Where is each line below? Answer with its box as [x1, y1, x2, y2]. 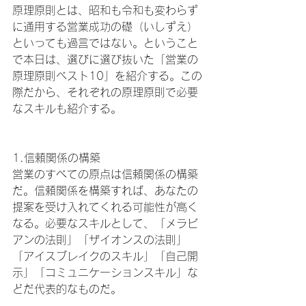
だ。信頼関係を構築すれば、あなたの [12, 185, 198, 197]
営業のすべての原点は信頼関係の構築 [12, 169, 198, 180]
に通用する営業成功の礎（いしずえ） [12, 21, 198, 33]
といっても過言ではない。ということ [12, 38, 198, 49]
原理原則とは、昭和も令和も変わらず [12, 5, 198, 16]
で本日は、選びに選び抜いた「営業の [12, 54, 198, 66]
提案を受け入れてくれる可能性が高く [12, 201, 198, 213]
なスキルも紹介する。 [12, 103, 122, 115]
